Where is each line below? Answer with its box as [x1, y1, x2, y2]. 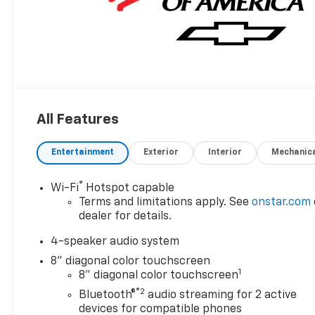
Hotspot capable [83, 183, 175, 195]
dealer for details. [79, 211, 172, 223]
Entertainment [51, 148, 115, 157]
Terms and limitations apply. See [79, 197, 252, 209]
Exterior [143, 148, 179, 157]
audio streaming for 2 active [145, 290, 297, 302]
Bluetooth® [79, 290, 136, 302]
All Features [37, 112, 119, 127]
